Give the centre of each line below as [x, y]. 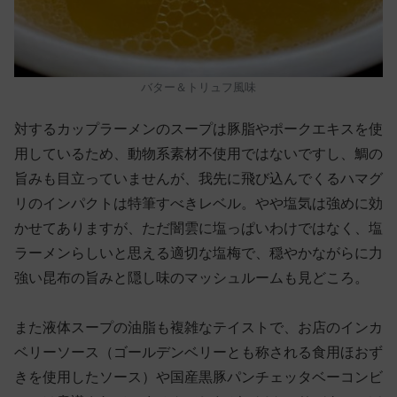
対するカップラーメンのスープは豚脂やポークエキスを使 [198, 129]
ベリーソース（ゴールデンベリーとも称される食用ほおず [198, 353]
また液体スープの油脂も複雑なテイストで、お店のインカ [198, 328]
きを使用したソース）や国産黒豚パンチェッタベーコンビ [198, 378]
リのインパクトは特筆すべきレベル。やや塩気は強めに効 [198, 204]
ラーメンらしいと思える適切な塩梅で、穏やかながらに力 [198, 253]
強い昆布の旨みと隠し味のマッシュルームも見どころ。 [191, 278]
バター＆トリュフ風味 [198, 87]
